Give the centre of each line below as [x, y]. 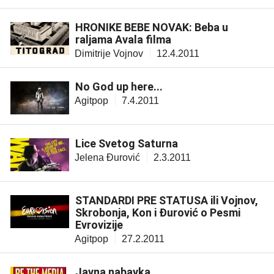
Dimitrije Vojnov [109, 53]
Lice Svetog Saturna [127, 143]
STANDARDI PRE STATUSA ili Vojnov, [167, 200]
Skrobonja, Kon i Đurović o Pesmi [158, 212]
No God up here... [119, 86]
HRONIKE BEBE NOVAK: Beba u [152, 27]
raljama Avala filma [123, 39]
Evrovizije [99, 224]
